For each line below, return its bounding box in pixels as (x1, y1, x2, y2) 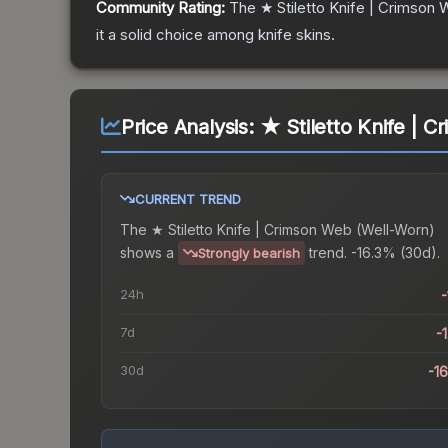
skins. (292, 25, 335, 45)
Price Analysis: (120, 115, 260, 140)
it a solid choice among (96, 25, 258, 45)
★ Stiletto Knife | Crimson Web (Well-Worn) (151, 221, 435, 239)
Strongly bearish (198, 245, 300, 262)
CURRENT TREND (135, 191, 241, 208)
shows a (120, 243, 174, 261)
